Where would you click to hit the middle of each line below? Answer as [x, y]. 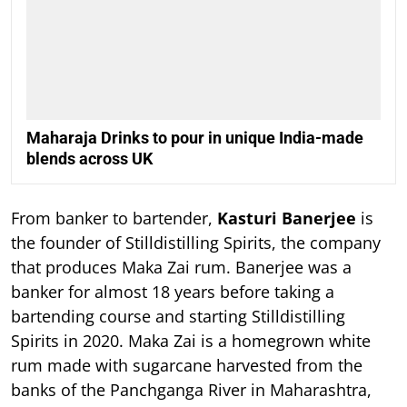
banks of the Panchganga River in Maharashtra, [191, 389]
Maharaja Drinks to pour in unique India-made [195, 137]
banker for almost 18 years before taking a [173, 291]
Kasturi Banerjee [287, 218]
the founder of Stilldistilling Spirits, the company [196, 242]
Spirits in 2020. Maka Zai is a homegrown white [191, 340]
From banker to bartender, [114, 218]
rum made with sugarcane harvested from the [187, 365]
